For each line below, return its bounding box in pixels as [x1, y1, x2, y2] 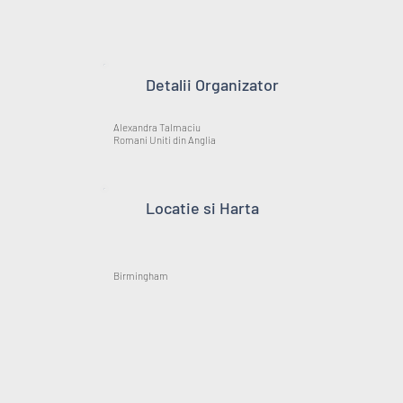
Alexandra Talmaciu [113, 121, 201, 133]
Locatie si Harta [146, 198, 260, 219]
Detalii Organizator [146, 74, 280, 94]
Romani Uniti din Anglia [113, 133, 217, 146]
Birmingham [113, 270, 169, 282]
